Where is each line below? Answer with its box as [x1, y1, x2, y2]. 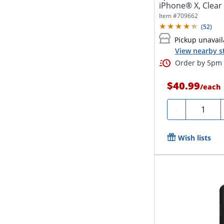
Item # [158, 11, 177, 20]
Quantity [189, 102, 222, 113]
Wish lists [177, 132, 211, 142]
